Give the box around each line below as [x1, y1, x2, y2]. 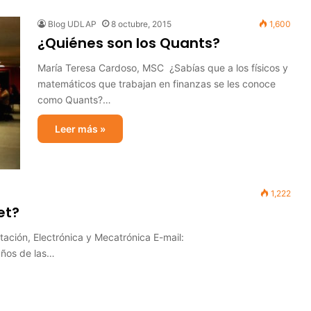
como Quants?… [37, 94, 111, 106]
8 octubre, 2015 [111, 19, 171, 29]
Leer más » [55, 123, 106, 135]
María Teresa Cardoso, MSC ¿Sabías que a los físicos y [37, 62, 288, 74]
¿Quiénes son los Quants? [37, 33, 220, 53]
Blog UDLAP [48, 19, 96, 29]
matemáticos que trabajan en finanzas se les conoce [37, 78, 276, 90]
